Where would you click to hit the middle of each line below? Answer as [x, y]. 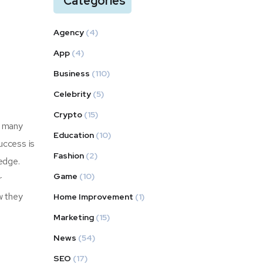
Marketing [74, 217]
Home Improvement [93, 197]
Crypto [68, 114]
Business [72, 73]
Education [74, 135]
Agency [69, 32]
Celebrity [72, 94]
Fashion [69, 156]
